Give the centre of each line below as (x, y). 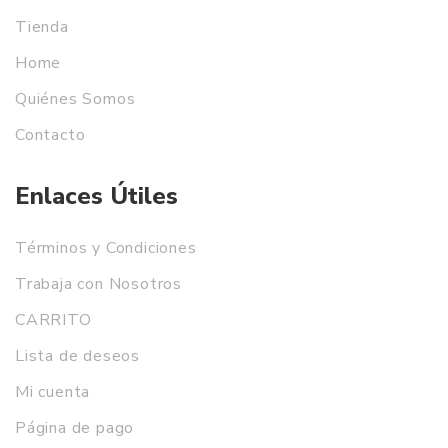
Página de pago (75, 428)
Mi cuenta (53, 392)
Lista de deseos (77, 356)
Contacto (50, 135)
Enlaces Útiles (96, 196)
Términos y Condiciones (106, 248)
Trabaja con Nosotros (98, 284)
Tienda (42, 27)
